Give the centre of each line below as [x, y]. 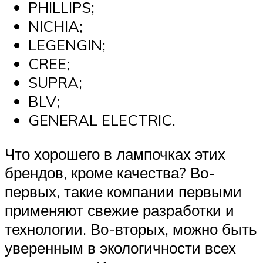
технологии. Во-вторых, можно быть [131, 229]
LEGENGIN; [67, 45]
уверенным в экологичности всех [120, 247]
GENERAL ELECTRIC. [102, 120]
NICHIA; [55, 26]
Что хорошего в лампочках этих [115, 154]
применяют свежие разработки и [119, 210]
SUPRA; [55, 82]
